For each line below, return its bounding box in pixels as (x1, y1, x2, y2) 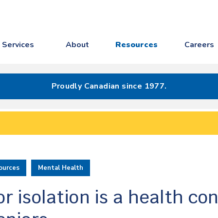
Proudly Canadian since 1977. (51, 81, 167, 91)
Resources (115, 39, 158, 50)
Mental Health (38, 163, 83, 172)
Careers (184, 39, 214, 50)
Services (2, 39, 35, 50)
